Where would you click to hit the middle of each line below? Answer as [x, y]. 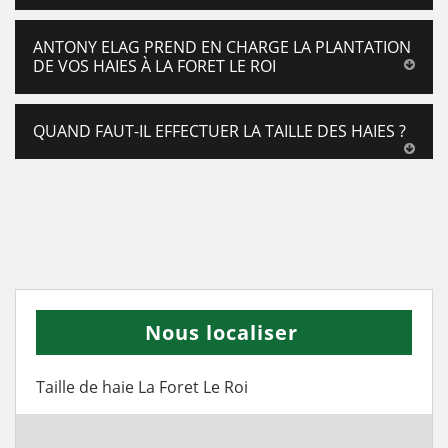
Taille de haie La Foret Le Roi [142, 387]
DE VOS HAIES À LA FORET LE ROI [154, 66]
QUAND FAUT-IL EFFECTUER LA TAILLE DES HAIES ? [219, 131]
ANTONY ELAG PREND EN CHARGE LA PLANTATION [222, 47]
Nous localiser [221, 332]
